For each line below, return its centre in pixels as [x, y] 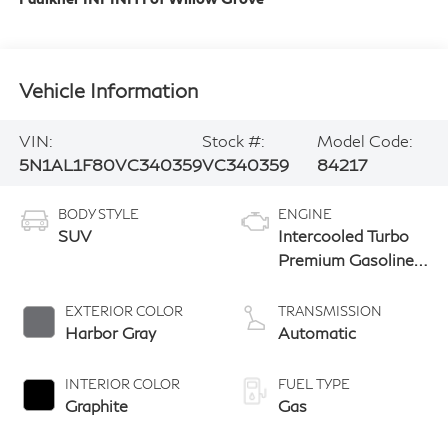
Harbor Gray [110, 332]
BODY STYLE [98, 213]
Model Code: [365, 140]
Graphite [96, 405]
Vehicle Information [108, 89]
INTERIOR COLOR [122, 383]
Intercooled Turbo [343, 235]
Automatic [317, 332]
